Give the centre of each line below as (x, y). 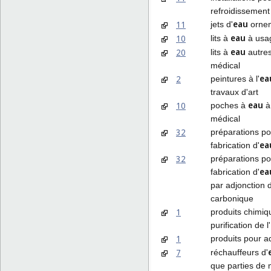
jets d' (222, 24)
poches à (229, 105)
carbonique (232, 198)
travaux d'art (234, 92)
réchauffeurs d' (239, 252)
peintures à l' (235, 78)
